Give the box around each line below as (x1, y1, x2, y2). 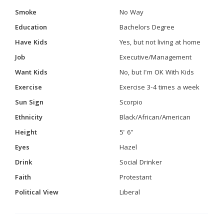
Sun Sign (15, 97, 43, 108)
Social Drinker (119, 157, 162, 168)
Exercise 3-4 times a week (119, 82, 199, 93)
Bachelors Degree (119, 22, 174, 33)
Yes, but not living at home (119, 37, 200, 48)
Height (15, 127, 37, 138)
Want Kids (15, 67, 47, 78)
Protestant (119, 172, 151, 183)
